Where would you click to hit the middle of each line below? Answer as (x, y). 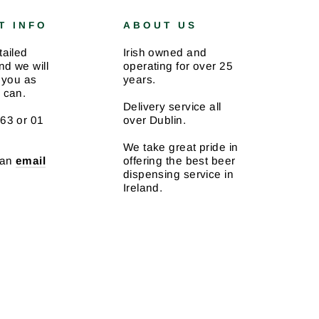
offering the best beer (179, 161)
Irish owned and (165, 52)
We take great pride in (181, 147)
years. (139, 79)
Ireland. (143, 188)
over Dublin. (155, 120)
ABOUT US (160, 25)
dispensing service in (178, 174)
